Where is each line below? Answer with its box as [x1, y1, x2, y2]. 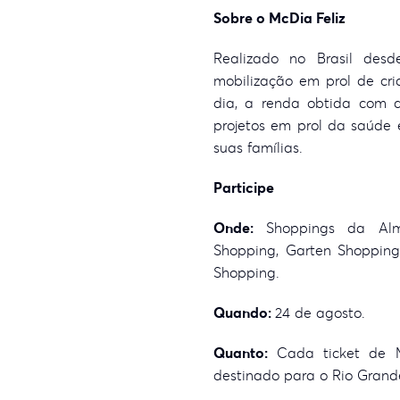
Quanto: [213, 344, 268, 362]
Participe [213, 179, 274, 196]
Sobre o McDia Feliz [213, 9, 346, 27]
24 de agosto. [275, 304, 365, 321]
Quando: [213, 304, 275, 321]
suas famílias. [213, 138, 303, 156]
